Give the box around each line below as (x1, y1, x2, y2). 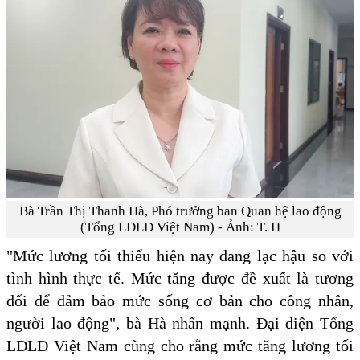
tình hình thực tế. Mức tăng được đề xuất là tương (6, 269, 354, 288)
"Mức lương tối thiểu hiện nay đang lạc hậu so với (6, 247, 354, 265)
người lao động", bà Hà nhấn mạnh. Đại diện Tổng (6, 314, 354, 333)
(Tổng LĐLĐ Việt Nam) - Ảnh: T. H (80, 219, 280, 235)
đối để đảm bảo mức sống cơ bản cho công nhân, (6, 292, 354, 310)
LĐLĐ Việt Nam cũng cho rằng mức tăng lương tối (6, 337, 354, 355)
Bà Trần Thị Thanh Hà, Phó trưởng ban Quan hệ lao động (18, 203, 342, 219)
